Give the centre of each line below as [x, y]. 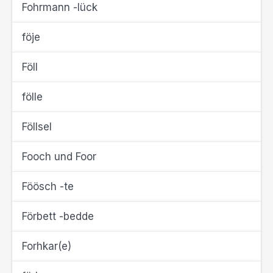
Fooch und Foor [59, 157]
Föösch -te [48, 186]
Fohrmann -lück [60, 7]
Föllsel [37, 127]
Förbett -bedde [58, 216]
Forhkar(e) [47, 246]
